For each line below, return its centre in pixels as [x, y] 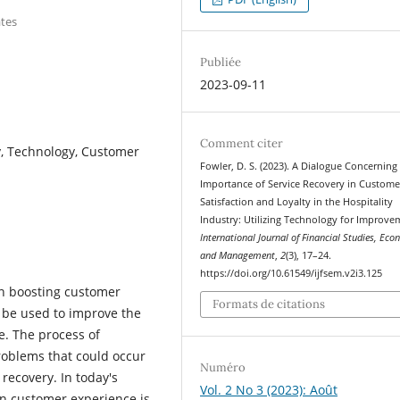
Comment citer [242, 143]
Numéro [223, 368]
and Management [238, 255]
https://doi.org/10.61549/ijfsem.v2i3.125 [292, 273]
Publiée [221, 62]
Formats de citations [269, 304]
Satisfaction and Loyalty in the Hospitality [297, 201]
